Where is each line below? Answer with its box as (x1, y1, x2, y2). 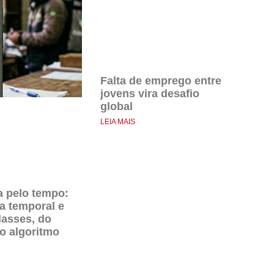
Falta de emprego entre (100, 74, 221, 87)
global (100, 100, 133, 113)
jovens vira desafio (100, 87, 199, 100)
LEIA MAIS (100, 117, 135, 126)
